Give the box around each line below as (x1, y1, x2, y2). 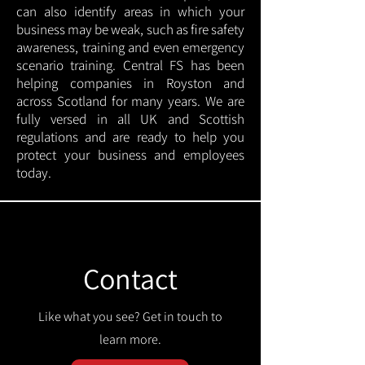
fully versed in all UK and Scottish (16, 110, 244, 128)
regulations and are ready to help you (16, 128, 244, 146)
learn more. (99, 331, 161, 348)
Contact (83, 259, 178, 297)
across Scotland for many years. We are (16, 92, 244, 110)
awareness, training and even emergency (16, 38, 244, 56)
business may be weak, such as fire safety (16, 20, 244, 38)
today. (16, 164, 51, 182)
